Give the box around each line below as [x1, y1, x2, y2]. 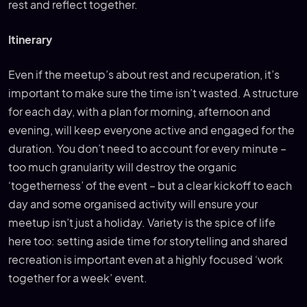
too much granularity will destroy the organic [8, 160, 237, 175]
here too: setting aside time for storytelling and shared [8, 234, 288, 249]
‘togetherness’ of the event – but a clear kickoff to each [8, 179, 292, 193]
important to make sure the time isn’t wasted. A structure [8, 86, 299, 101]
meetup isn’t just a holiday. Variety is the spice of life [8, 216, 275, 230]
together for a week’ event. [8, 271, 147, 286]
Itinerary [8, 33, 52, 47]
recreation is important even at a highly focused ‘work [8, 253, 283, 267]
